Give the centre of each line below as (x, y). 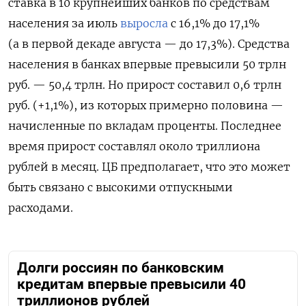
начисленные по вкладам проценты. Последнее (145, 126)
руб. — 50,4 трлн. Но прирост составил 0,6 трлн (145, 85)
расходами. (41, 208)
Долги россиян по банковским (121, 268)
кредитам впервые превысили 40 (131, 284)
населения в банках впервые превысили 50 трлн (147, 65)
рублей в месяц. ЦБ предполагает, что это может (149, 167)
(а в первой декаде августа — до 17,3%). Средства (149, 44)
